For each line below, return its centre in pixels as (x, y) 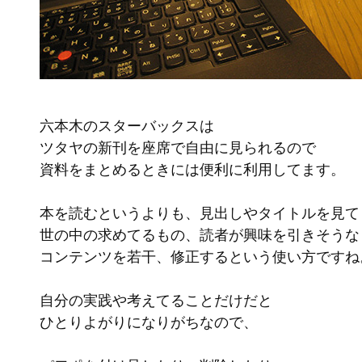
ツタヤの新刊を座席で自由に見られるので (178, 148)
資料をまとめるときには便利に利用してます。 (192, 170)
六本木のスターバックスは (127, 126)
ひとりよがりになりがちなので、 (149, 322)
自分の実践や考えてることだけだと (156, 301)
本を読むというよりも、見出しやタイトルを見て (200, 213)
